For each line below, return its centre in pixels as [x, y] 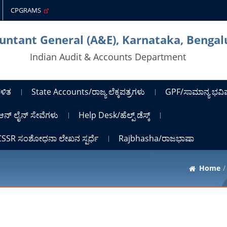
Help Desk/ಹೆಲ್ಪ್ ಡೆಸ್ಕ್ [115, 115]
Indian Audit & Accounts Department [108, 56]
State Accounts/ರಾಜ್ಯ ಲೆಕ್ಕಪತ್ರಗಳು [88, 91]
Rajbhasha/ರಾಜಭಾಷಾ [157, 138]
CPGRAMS [28, 10]
